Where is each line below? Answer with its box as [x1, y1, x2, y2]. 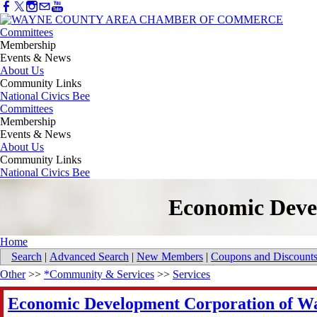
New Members [137, 250, 203, 263]
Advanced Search [50, 250, 129, 263]
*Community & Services [44, 268, 154, 281]
